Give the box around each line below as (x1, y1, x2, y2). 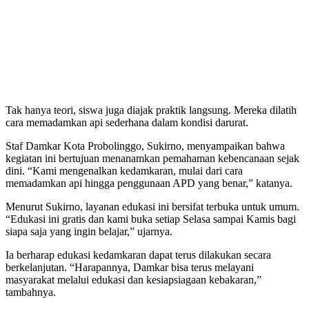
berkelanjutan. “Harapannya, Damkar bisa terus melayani (6, 261, 254, 274)
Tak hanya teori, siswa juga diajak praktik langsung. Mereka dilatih (6, 104, 297, 117)
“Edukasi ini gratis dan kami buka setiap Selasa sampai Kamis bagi (6, 213, 296, 226)
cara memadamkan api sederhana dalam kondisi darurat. (6, 117, 248, 129)
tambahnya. (6, 286, 56, 299)
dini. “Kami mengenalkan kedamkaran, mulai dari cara (6, 165, 243, 177)
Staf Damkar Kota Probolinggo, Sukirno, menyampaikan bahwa (6, 140, 285, 152)
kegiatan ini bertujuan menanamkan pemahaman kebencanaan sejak (6, 152, 299, 165)
